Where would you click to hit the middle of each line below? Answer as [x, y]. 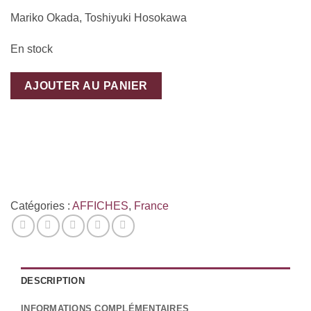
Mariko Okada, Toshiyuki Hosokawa [99, 17]
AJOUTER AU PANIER [86, 86]
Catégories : [41, 205]
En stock [32, 49]
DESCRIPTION [53, 280]
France [151, 205]
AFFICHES [100, 205]
